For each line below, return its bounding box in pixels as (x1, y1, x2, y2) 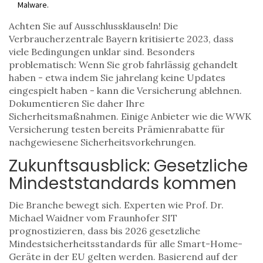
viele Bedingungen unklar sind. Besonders (9, 46, 195, 58)
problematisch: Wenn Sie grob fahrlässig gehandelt (9, 59, 238, 71)
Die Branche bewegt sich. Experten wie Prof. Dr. (9, 199, 224, 211)
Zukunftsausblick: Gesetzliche (9, 154, 248, 178)
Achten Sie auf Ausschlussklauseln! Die (9, 20, 178, 32)
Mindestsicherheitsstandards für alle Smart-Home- (9, 238, 242, 250)
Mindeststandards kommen (9, 172, 237, 195)
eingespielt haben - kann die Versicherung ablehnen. (9, 85, 242, 97)
